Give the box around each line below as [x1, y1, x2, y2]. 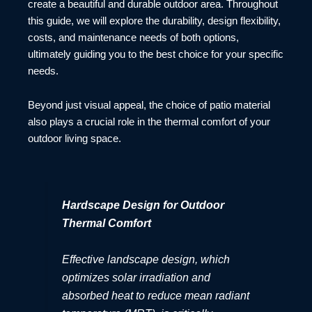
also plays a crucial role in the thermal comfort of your [28, 116, 270, 128]
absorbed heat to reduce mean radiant [62, 288, 250, 302]
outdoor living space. [28, 133, 121, 145]
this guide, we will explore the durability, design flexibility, [28, 15, 281, 26]
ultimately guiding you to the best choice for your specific [28, 48, 283, 60]
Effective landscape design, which [62, 252, 231, 265]
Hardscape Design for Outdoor [62, 198, 225, 211]
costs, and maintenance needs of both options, [28, 31, 239, 43]
